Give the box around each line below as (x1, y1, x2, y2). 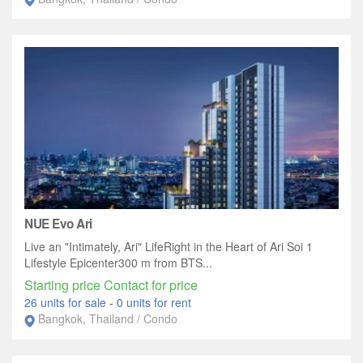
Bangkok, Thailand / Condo (38, 310, 177, 327)
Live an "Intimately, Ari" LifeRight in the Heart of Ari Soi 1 (24, 238, 313, 255)
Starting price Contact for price (24, 275, 198, 295)
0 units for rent (117, 294, 191, 311)
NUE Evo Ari (24, 215, 92, 233)
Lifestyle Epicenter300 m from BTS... (24, 254, 212, 271)
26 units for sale (24, 294, 109, 311)
